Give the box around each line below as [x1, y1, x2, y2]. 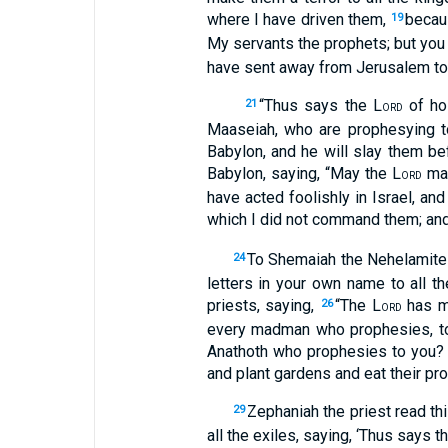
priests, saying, [206, 296, 320, 315]
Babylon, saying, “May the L [206, 164, 401, 183]
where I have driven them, [206, 10, 391, 29]
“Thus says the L [259, 96, 382, 115]
